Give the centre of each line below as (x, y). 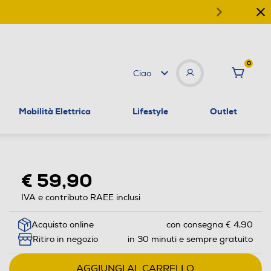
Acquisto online (62, 225)
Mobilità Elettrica (55, 111)
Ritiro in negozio (65, 240)
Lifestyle (150, 111)
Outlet (223, 111)
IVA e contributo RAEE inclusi (80, 197)
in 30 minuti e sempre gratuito (190, 240)
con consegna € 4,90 (209, 225)
